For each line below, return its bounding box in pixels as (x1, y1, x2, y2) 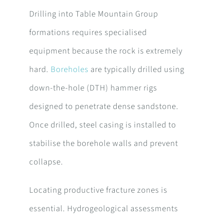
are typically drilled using (88, 64, 184, 76)
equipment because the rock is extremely (29, 45, 182, 57)
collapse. (29, 156, 63, 168)
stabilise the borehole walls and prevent (29, 138, 178, 150)
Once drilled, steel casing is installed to (29, 119, 176, 131)
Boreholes (50, 64, 89, 76)
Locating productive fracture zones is (29, 184, 167, 197)
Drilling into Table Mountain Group (29, 8, 158, 20)
